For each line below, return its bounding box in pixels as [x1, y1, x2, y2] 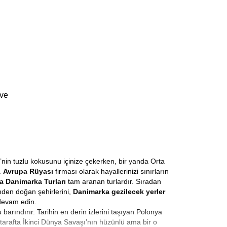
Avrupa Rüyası [3, 167, 53, 175]
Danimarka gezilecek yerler [73, 187, 165, 196]
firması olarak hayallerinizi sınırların [53, 167, 169, 175]
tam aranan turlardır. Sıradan [68, 177, 161, 185]
